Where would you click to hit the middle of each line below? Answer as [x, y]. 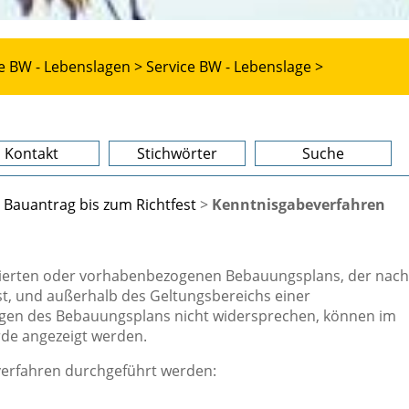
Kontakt [31, 153]
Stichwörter [177, 153]
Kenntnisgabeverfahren [299, 204]
